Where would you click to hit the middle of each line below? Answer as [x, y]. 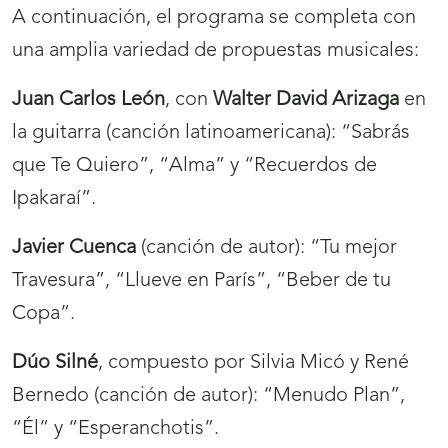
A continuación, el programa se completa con [214, 18]
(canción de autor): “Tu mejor [266, 248]
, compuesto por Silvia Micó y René [253, 363]
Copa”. [43, 314]
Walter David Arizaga [306, 100]
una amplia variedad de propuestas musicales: [215, 51]
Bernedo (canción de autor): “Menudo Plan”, [208, 396]
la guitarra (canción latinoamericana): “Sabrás [211, 133]
